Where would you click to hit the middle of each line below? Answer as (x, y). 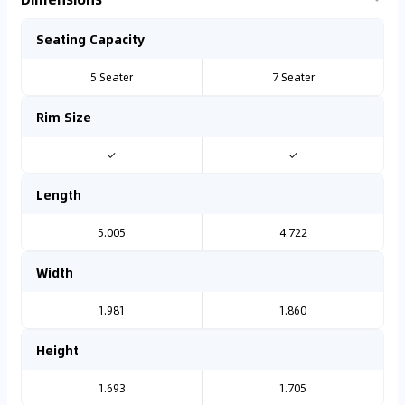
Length (59, 194)
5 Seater (112, 77)
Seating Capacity (90, 39)
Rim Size (64, 117)
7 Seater (293, 77)
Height (57, 350)
